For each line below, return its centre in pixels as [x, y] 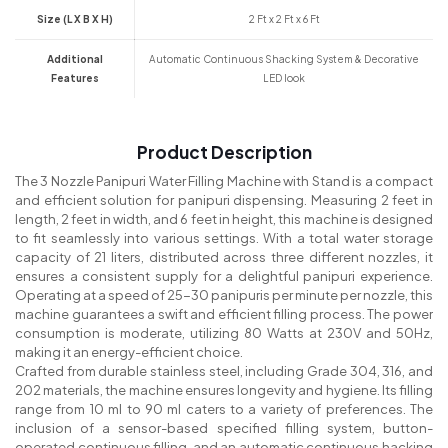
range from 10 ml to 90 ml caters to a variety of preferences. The [224, 409]
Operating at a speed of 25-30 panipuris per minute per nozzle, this [224, 295]
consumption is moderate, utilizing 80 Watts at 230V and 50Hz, [224, 333]
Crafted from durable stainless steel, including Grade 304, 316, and [224, 371]
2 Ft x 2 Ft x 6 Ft [284, 19]
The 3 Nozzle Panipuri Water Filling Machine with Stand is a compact [224, 181]
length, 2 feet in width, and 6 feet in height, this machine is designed [224, 219]
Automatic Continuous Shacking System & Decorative [284, 59]
